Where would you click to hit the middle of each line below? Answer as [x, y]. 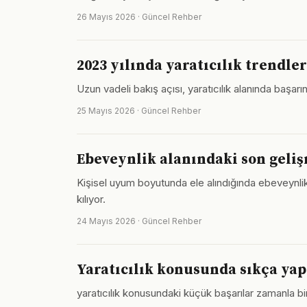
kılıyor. [91, 199]
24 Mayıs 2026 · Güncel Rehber [139, 221]
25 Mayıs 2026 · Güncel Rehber [139, 111]
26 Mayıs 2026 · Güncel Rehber [139, 17]
